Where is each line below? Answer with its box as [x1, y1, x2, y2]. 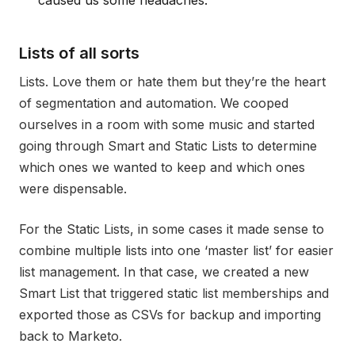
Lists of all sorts [19, 43, 139, 63]
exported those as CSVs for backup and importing [19, 306, 321, 323]
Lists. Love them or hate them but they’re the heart [19, 73, 326, 90]
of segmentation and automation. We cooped [19, 94, 288, 111]
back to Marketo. [19, 327, 122, 344]
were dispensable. [19, 180, 127, 197]
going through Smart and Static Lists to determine [19, 137, 317, 154]
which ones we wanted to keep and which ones [19, 158, 305, 175]
